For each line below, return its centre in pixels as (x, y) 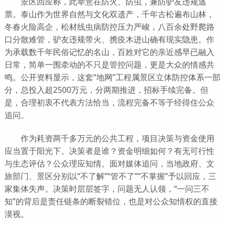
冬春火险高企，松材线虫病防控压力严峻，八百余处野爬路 (109, 26)
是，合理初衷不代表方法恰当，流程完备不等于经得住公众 (109, 102)
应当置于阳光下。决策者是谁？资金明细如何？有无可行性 (109, 151)
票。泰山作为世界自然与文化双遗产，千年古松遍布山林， (109, 14)
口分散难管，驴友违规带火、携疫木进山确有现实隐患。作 (109, 39)
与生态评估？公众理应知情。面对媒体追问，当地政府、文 (109, 163)
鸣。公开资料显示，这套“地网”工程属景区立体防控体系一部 (112, 77)
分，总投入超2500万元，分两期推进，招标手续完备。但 (106, 90)
